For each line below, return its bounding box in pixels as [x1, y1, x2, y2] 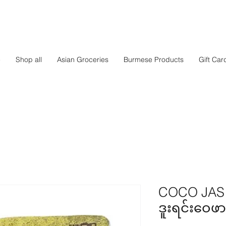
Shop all [16, 55, 42, 64]
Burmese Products [124, 55, 184, 64]
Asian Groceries [57, 55, 108, 64]
